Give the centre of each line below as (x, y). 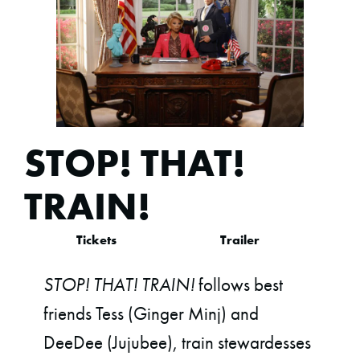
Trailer (239, 240)
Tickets (96, 240)
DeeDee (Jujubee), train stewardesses (178, 343)
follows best (239, 285)
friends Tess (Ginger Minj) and (151, 314)
